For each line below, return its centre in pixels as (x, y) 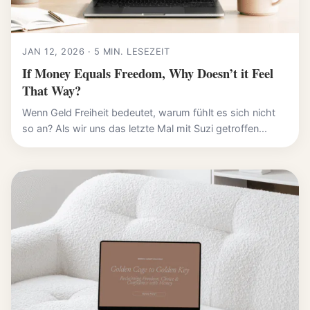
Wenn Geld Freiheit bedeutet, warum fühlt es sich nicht (149, 113)
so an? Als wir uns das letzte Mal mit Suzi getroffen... (145, 129)
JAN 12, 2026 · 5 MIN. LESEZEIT (96, 52)
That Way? (52, 91)
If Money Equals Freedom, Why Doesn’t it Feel (148, 73)
